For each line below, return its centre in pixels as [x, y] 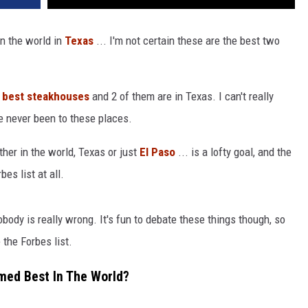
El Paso [157, 152]
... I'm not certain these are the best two [187, 41]
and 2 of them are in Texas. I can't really [181, 97]
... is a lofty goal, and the [233, 152]
